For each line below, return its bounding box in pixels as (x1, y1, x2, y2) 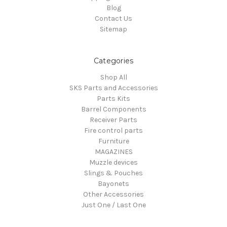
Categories (93, 56, 134, 65)
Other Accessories (83, 190, 144, 199)
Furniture (98, 136, 129, 145)
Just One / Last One (81, 200, 146, 209)
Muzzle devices (89, 158, 138, 167)
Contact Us (95, 14, 132, 23)
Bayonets (98, 179, 129, 188)
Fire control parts (84, 126, 143, 135)
